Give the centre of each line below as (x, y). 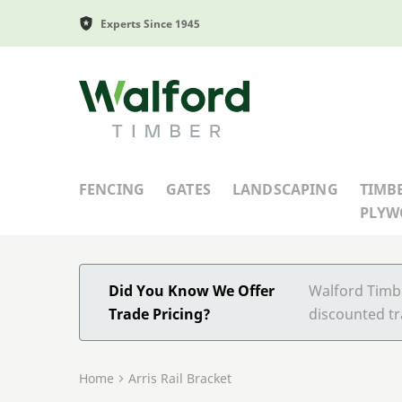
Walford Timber (131, 90)
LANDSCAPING (285, 189)
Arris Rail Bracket (180, 378)
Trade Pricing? (160, 314)
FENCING (112, 189)
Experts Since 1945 (150, 23)
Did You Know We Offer (192, 290)
